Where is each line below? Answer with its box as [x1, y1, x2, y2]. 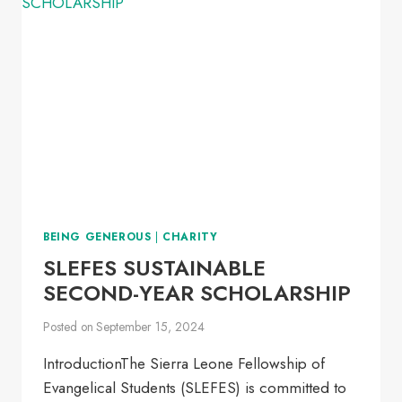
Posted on [43, 318, 93, 336]
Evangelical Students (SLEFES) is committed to [43, 377, 346, 399]
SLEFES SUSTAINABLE [43, 251, 266, 284]
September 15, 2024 [96, 318, 205, 336]
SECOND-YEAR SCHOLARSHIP [43, 276, 351, 309]
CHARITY [162, 228, 218, 244]
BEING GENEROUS [43, 228, 152, 244]
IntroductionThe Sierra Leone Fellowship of [43, 353, 325, 375]
